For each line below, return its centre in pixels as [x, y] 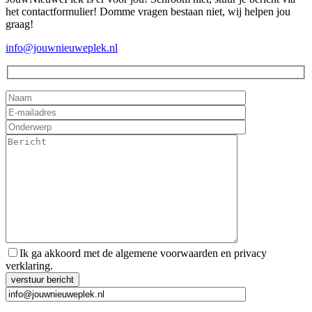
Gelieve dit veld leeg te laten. [69, 278]
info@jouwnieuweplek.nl [62, 48]
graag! [19, 24]
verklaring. [29, 265]
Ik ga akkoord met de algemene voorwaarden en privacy [143, 253]
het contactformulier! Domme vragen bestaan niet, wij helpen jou [148, 12]
